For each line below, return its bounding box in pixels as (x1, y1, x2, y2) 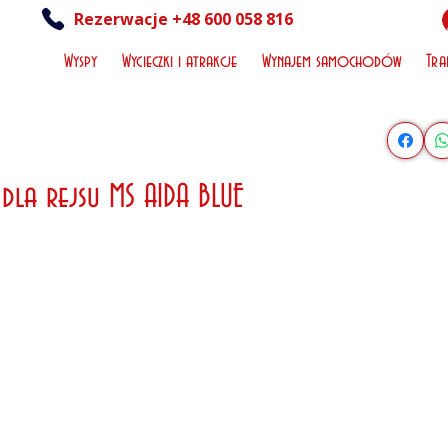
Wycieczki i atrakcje (121, 52, 237, 72)
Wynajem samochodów (261, 52, 401, 72)
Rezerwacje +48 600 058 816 (74, 8, 294, 30)
